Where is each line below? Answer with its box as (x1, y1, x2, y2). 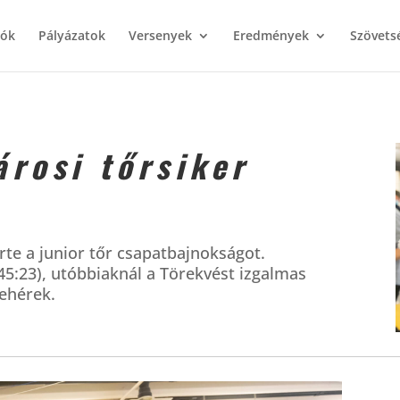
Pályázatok (37, 27, 105, 44)
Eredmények (232, 27, 309, 44)
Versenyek (128, 27, 192, 44)
